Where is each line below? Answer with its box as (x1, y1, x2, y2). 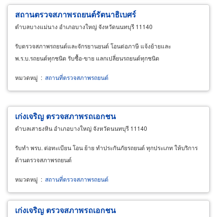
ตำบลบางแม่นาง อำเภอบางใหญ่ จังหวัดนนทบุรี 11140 (15, 22, 153, 31)
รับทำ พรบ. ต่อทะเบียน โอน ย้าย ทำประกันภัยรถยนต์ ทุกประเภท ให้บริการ (15, 143, 198, 152)
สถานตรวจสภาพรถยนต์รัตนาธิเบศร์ (15, 8, 136, 20)
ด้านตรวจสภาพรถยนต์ (15, 155, 72, 164)
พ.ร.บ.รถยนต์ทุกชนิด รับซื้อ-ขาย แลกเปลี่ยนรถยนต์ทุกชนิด (15, 53, 159, 62)
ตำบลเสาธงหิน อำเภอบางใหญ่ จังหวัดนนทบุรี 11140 (15, 124, 147, 132)
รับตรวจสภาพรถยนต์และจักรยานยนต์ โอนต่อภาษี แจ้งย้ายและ (15, 41, 171, 50)
